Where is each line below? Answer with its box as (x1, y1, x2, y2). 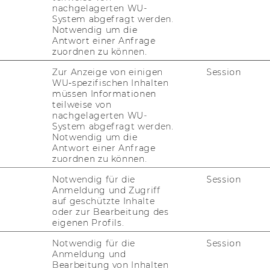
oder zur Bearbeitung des (52, 206, 169, 218)
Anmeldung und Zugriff (52, 184, 161, 196)
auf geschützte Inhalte (52, 195, 155, 207)
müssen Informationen (52, 88, 157, 99)
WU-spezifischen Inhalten (52, 77, 169, 89)
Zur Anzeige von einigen (52, 66, 163, 78)
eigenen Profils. (52, 217, 124, 228)
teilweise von (52, 99, 111, 110)
